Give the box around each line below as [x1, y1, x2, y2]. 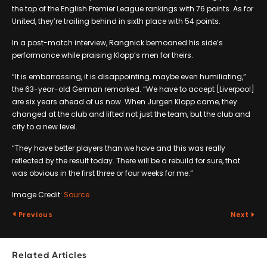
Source [64, 189, 89, 200]
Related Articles [12, 251, 87, 260]
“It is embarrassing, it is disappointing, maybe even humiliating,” [12, 71, 246, 82]
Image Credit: [12, 189, 64, 200]
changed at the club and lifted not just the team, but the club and [12, 108, 250, 119]
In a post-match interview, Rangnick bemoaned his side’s [12, 37, 223, 48]
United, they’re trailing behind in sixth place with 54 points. [12, 15, 221, 26]
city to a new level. [12, 121, 77, 132]
